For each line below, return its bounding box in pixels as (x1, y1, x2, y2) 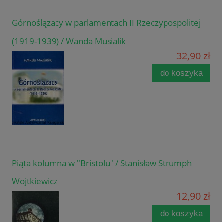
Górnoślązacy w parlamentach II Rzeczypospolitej (12, 16, 201, 28)
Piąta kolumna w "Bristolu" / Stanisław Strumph (12, 157, 192, 168)
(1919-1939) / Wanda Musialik (12, 35, 126, 47)
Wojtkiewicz (12, 175, 57, 187)
